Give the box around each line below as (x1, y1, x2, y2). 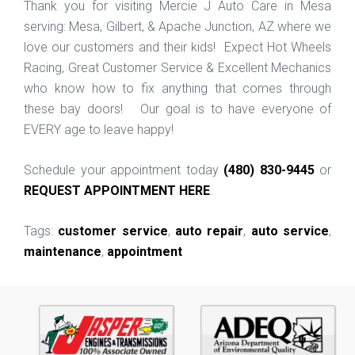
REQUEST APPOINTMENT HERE (24, 182, 210, 198)
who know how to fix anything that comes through (24, 80, 331, 96)
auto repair (175, 223, 244, 239)
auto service (250, 223, 330, 239)
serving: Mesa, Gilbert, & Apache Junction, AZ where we (24, 18, 331, 34)
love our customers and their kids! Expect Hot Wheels (24, 39, 331, 55)
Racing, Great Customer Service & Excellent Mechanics (24, 59, 331, 75)
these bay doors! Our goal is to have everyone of (24, 101, 331, 116)
